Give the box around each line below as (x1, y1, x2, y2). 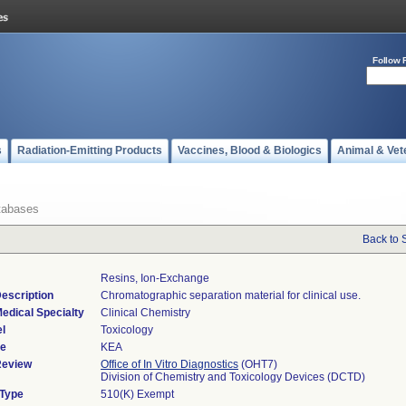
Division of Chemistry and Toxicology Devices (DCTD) (101, 371, 365, 383)
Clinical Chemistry (101, 306, 190, 319)
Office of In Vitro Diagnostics (101, 358, 238, 371)
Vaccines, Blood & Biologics (178, 144, 322, 157)
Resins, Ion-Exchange (101, 272, 209, 285)
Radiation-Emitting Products (17, 144, 162, 157)
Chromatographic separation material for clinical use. (101, 289, 361, 302)
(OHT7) (238, 358, 277, 371)
